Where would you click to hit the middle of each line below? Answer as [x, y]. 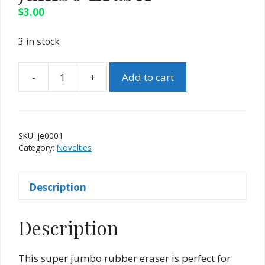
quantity [126, 113]
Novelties [74, 148]
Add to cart [148, 77]
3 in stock [39, 41]
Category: [38, 148]
